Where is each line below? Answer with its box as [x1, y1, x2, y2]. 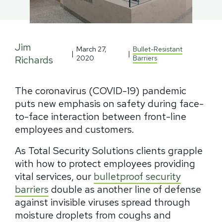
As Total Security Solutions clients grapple [15, 144, 203, 158]
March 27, [76, 44, 107, 54]
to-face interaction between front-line [15, 110, 186, 123]
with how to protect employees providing [15, 157, 195, 170]
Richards [15, 53, 53, 66]
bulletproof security [94, 170, 181, 183]
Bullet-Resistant [132, 44, 182, 54]
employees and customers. [15, 122, 134, 136]
